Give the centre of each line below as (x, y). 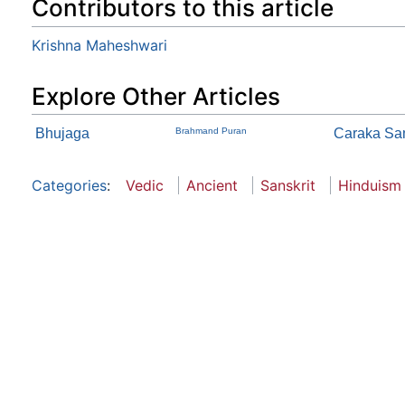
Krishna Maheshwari (99, 45)
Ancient (212, 186)
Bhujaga (62, 134)
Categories (69, 186)
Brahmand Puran (212, 131)
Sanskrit (288, 186)
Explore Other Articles (156, 96)
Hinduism (370, 186)
